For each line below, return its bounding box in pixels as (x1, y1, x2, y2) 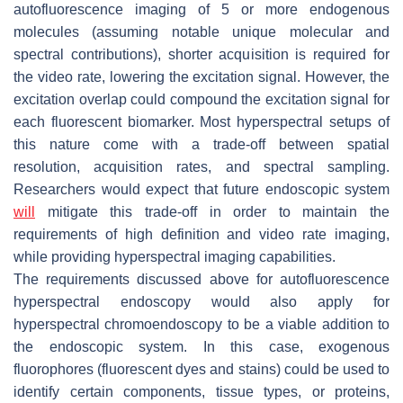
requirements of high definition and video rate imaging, (13, 227, 390, 243)
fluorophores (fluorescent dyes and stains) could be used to (13, 362, 390, 378)
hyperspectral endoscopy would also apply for (13, 294, 390, 310)
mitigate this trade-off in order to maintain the (35, 204, 390, 220)
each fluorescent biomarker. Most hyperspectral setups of (13, 114, 390, 130)
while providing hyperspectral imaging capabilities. (13, 249, 336, 265)
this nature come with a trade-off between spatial (13, 137, 390, 153)
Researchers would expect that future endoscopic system (13, 182, 390, 198)
